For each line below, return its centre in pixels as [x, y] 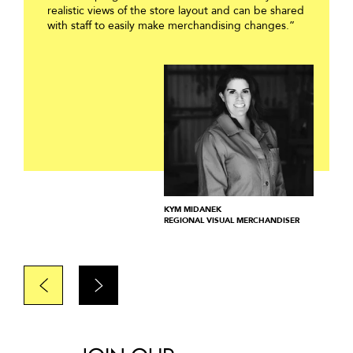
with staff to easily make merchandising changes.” [171, 26]
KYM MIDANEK [193, 210]
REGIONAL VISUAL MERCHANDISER [232, 221]
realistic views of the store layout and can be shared [176, 11]
